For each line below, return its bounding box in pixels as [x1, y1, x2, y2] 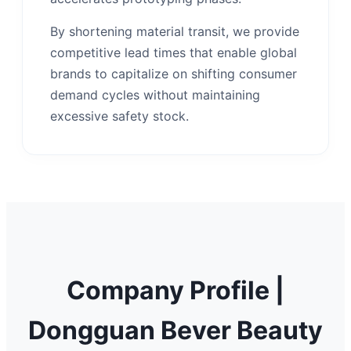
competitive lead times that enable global [50, 45, 297, 61]
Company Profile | [67, 274, 284, 306]
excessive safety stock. [50, 108, 189, 125]
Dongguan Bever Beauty [28, 314, 323, 346]
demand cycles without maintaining [50, 87, 260, 103]
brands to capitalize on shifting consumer [50, 66, 297, 82]
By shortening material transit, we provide [50, 24, 299, 40]
